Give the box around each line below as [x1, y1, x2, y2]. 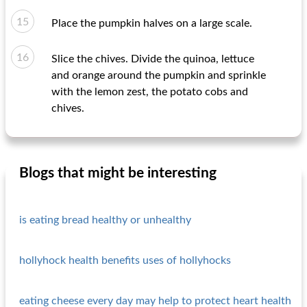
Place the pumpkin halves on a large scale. [51, 18, 252, 29]
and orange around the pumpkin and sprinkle [51, 70, 266, 81]
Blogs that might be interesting [19, 166, 217, 180]
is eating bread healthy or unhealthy [19, 214, 191, 225]
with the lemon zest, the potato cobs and [51, 86, 248, 97]
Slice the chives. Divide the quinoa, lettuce [51, 53, 254, 64]
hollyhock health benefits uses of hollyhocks [19, 255, 231, 266]
